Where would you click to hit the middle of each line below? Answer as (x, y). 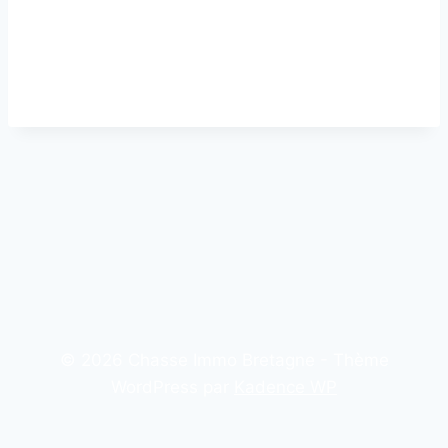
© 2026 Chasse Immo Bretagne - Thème (224, 360)
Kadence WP (285, 387)
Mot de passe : (92, 46)
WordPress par (172, 387)
